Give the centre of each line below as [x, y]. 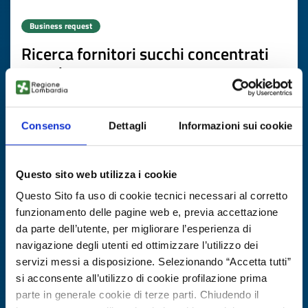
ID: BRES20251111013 [88, 99]
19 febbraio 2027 [179, 184]
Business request [61, 26]
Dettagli [128, 125]
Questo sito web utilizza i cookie [97, 174]
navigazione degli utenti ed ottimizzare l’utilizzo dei [137, 245]
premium [53, 73]
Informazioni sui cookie [235, 125]
